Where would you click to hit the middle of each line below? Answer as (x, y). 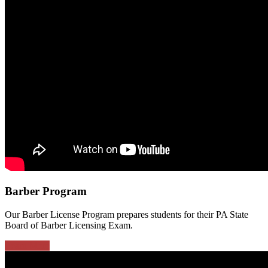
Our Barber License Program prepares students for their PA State (127, 214)
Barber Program (46, 191)
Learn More (27, 245)
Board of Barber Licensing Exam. (69, 225)
